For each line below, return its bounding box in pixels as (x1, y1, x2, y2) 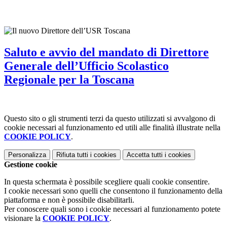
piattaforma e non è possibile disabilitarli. (4, 195, 134, 204)
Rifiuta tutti (56, 150, 88, 159)
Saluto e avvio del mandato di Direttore (4, 45, 209, 59)
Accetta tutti (127, 150, 163, 159)
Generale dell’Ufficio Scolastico (4, 59, 169, 72)
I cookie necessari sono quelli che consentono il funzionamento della (4, 186, 222, 195)
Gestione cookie (4, 160, 57, 169)
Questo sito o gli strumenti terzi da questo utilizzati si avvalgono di (4, 113, 215, 123)
